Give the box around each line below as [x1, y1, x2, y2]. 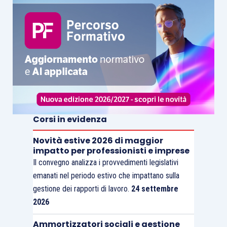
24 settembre [131, 184, 178, 194]
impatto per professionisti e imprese [32, 145, 190, 157]
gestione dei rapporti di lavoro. [32, 184, 131, 194]
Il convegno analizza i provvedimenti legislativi [32, 158, 178, 168]
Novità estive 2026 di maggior [32, 135, 163, 147]
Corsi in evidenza [32, 113, 107, 126]
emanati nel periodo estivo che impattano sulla [32, 171, 179, 181]
